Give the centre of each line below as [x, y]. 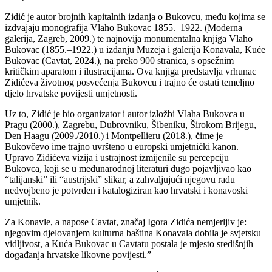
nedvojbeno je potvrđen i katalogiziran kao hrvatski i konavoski [126, 190]
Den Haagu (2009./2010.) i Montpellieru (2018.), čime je [114, 135]
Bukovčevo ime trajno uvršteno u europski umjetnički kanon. [122, 146]
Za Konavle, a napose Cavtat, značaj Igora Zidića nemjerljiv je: [126, 222]
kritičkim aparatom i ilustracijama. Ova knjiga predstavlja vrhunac [131, 71]
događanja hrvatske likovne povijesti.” [78, 254]
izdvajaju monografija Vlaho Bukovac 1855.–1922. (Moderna [124, 27]
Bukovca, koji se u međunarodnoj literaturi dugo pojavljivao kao [128, 168]
